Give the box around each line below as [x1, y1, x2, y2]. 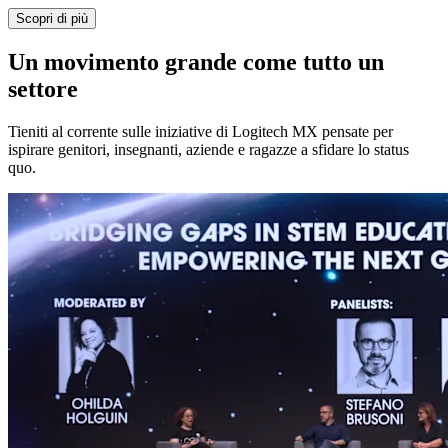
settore [8, 76, 78, 103]
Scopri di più [16, 11, 88, 27]
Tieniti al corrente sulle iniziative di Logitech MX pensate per [8, 123, 393, 141]
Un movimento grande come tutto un [8, 49, 384, 76]
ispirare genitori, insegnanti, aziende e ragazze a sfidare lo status [8, 141, 409, 159]
